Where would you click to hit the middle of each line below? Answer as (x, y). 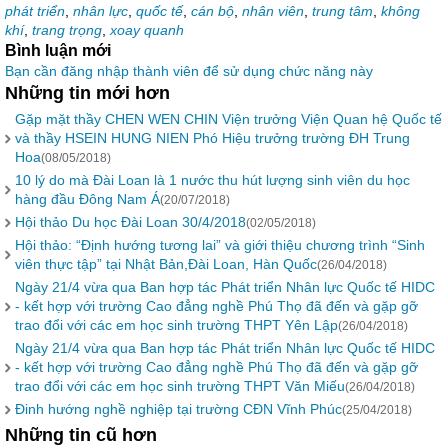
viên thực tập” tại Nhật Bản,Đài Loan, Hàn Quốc (166, 264)
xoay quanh (147, 30)
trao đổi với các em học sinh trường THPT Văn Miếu (180, 386)
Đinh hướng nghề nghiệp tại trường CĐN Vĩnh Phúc (178, 409)
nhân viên (273, 11)
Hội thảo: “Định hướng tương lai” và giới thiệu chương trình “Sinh (220, 245)
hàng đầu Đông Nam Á (87, 199)
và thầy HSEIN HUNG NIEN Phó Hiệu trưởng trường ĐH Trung (212, 138)
